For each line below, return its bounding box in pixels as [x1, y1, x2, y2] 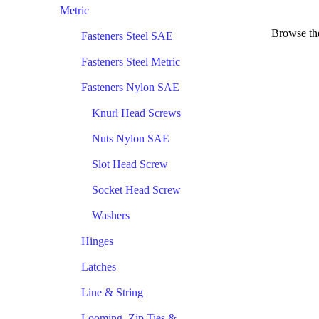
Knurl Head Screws [92, 106, 181, 119]
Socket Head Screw [92, 183, 181, 196]
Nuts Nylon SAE [92, 132, 169, 145]
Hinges [81, 234, 113, 247]
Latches [81, 260, 116, 273]
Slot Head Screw [92, 157, 168, 170]
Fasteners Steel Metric [81, 55, 180, 68]
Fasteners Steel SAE [81, 29, 173, 42]
